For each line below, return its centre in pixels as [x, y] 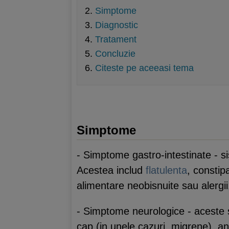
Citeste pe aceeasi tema [144, 68]
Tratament [116, 39]
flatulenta [166, 170]
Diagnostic [117, 25]
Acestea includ [111, 170]
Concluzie [115, 54]
